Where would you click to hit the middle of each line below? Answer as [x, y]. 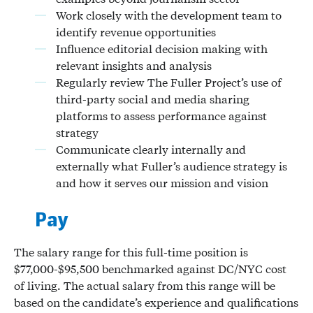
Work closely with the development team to [169, 15]
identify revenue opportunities [136, 32]
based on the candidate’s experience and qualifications [156, 302]
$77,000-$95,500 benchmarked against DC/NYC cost [150, 269]
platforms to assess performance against [161, 116]
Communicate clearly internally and [151, 149]
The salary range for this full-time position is [131, 252]
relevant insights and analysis [135, 65]
